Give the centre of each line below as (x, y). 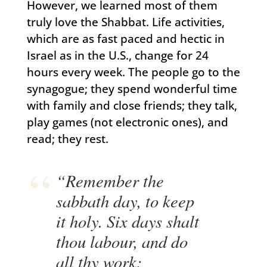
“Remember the (110, 180)
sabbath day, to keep (125, 201)
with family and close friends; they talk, (132, 105)
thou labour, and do (122, 241)
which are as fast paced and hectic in (125, 38)
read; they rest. (67, 139)
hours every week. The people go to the (133, 72)
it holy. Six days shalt (128, 221)
